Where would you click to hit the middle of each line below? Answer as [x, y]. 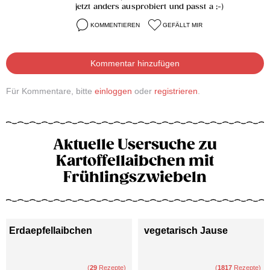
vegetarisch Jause [186, 230]
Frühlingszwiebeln [135, 177]
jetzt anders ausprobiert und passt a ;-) [150, 7]
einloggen [113, 91]
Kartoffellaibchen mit [135, 161]
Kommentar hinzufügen [135, 63]
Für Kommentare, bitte [50, 91]
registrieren [176, 91]
